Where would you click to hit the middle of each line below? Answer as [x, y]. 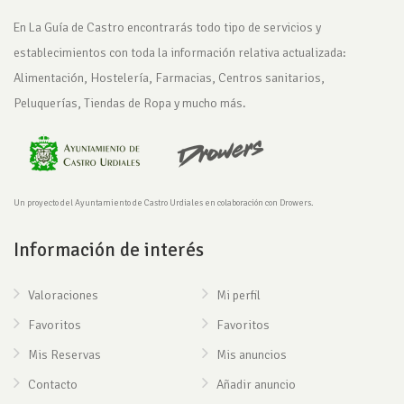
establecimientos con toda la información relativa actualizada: [180, 53]
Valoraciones [63, 296]
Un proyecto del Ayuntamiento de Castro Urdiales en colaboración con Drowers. [164, 203]
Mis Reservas [64, 355]
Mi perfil [239, 296]
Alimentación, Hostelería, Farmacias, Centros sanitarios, [169, 78]
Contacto [53, 385]
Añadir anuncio [256, 385]
